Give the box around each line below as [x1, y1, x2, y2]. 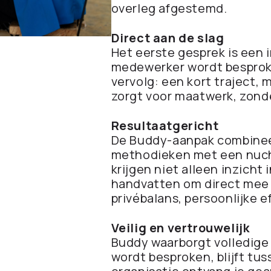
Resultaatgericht [111, 117, 219, 134]
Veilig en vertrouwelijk [111, 220, 250, 236]
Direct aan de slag [111, 30, 224, 46]
